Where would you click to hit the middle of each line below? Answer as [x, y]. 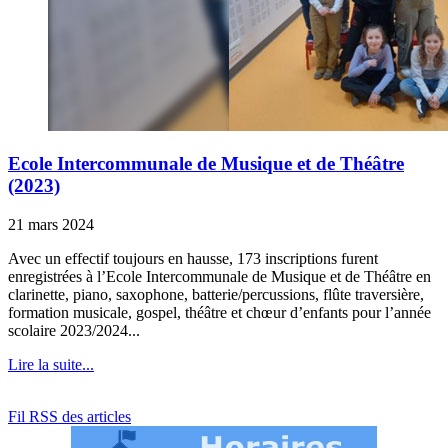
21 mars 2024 [51, 225]
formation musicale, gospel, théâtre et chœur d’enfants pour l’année [219, 313]
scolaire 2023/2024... [74, 331]
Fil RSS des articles [69, 417]
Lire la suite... [51, 365]
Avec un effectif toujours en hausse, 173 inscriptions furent [193, 259]
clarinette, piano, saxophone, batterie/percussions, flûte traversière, [216, 295]
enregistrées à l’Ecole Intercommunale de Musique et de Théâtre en [219, 277]
